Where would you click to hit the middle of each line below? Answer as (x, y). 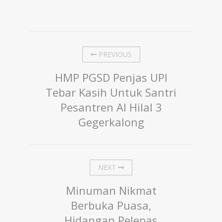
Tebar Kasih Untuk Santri (111, 92)
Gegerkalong (111, 122)
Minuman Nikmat (111, 191)
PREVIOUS (114, 55)
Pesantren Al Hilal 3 (111, 107)
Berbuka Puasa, (111, 205)
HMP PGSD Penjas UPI (111, 78)
